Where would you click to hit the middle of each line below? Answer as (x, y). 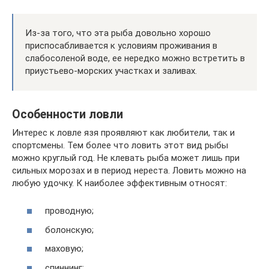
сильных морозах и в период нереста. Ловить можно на (129, 170)
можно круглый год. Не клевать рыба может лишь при (126, 158)
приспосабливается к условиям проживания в (121, 45)
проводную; (69, 211)
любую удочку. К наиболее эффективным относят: (119, 183)
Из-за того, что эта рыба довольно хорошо (118, 33)
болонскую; (69, 230)
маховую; (64, 249)
